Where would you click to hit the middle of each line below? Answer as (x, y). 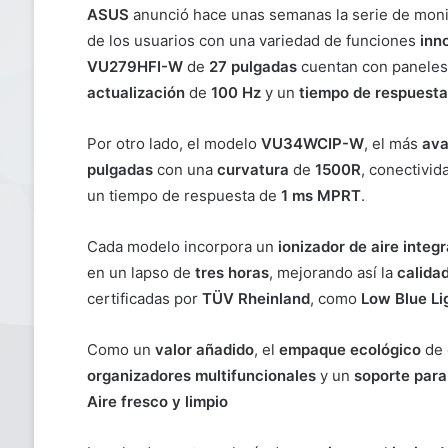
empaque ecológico (349, 350)
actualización (135, 93)
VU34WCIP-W (312, 144)
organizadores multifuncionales (201, 376)
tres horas (231, 273)
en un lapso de (140, 273)
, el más (392, 144)
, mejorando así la (332, 273)
